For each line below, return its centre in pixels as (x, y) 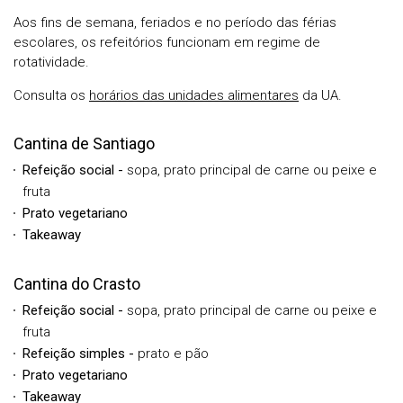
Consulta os (51, 95)
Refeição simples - (78, 353)
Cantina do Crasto (77, 283)
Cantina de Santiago (84, 143)
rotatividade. (51, 62)
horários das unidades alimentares (194, 95)
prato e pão (171, 353)
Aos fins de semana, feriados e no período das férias (175, 22)
